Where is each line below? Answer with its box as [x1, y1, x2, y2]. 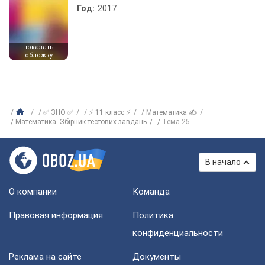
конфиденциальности [132, 228, 223, 238]
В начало [205, 157, 241, 167]
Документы [132, 251, 181, 262]
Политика [132, 210, 173, 221]
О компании [9, 186, 57, 197]
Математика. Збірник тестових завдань [15, 118, 147, 126]
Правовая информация [9, 210, 103, 221]
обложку [24, 51, 53, 59]
